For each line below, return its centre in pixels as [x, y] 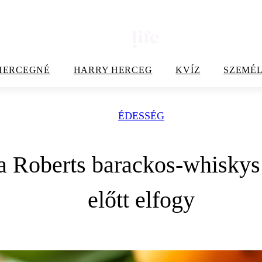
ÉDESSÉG [141, 116]
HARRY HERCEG [113, 70]
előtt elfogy [141, 200]
